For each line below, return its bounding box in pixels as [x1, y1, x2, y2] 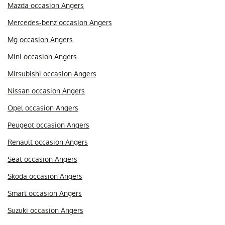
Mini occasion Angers [8, 51, 77, 62]
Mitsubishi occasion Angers [8, 68, 96, 79]
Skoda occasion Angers [8, 171, 82, 181]
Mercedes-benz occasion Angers [8, 17, 112, 28]
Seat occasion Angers [8, 154, 77, 164]
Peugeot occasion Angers [8, 120, 89, 130]
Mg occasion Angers [8, 34, 73, 45]
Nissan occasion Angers [8, 85, 85, 96]
